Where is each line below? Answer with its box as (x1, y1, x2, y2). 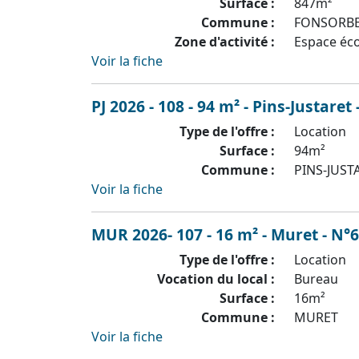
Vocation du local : (157, 269, 276, 288)
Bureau (294, 269, 339, 288)
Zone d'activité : (175, 32, 276, 50)
